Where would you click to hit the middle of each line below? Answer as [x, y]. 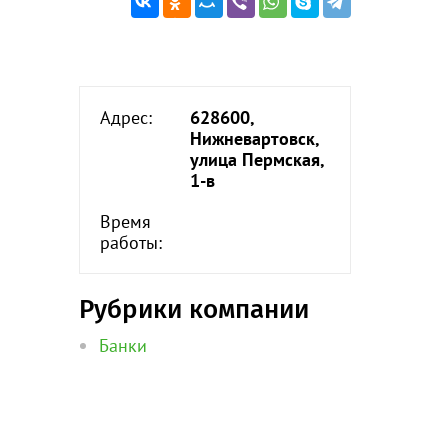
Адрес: [125, 117]
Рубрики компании [193, 309]
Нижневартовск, [254, 138]
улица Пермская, [256, 159]
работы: [130, 242]
